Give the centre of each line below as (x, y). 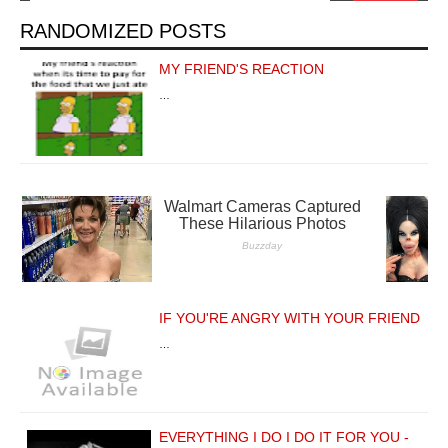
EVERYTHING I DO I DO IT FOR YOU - (284, 436)
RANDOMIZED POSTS (123, 30)
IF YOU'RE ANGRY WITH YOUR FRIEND (289, 317)
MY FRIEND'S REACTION (241, 68)
